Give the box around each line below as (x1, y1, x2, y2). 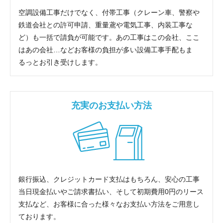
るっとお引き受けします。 (18, 58, 102, 66)
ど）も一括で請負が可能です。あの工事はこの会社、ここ (18, 33, 200, 41)
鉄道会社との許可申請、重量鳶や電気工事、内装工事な (18, 20, 193, 29)
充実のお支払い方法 (71, 100, 152, 111)
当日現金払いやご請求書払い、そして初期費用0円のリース (18, 187, 204, 196)
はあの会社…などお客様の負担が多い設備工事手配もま (18, 45, 193, 54)
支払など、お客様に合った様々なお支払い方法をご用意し (18, 200, 200, 208)
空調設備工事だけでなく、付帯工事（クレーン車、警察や (18, 8, 200, 16)
